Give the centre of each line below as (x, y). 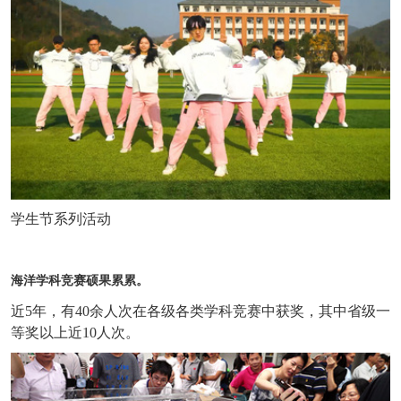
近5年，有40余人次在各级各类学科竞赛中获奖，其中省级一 (200, 311)
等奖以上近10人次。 (75, 332)
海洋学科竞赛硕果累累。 (80, 280)
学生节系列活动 (61, 218)
